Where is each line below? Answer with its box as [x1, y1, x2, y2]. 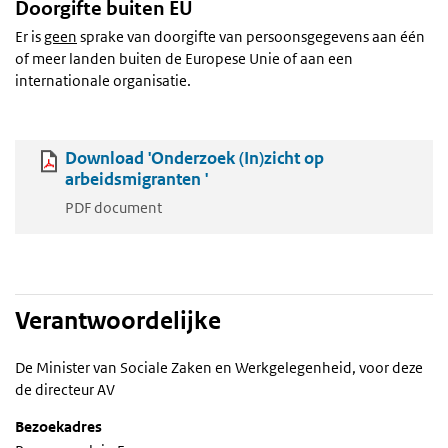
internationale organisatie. [15, 71, 191, 91]
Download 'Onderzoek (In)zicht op [65, 147, 324, 170]
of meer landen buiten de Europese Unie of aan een [15, 49, 353, 69]
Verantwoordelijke [15, 305, 221, 336]
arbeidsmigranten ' [65, 168, 208, 191]
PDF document [65, 198, 162, 218]
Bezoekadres [15, 416, 102, 436]
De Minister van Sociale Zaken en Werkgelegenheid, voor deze [15, 357, 423, 377]
